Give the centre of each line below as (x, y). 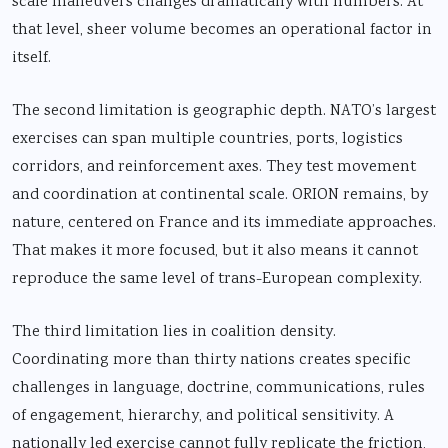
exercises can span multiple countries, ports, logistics (207, 139)
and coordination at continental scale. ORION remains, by (220, 195)
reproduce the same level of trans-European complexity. (217, 279)
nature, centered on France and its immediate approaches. (224, 223)
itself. (31, 58)
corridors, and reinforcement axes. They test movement (214, 167)
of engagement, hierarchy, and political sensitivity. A (203, 416)
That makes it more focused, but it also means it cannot (215, 251)
